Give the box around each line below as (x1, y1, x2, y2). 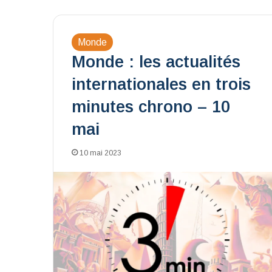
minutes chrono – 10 (72, 98, 230, 116)
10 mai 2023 (80, 149, 121, 157)
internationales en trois (72, 75, 251, 93)
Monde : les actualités (72, 53, 240, 71)
